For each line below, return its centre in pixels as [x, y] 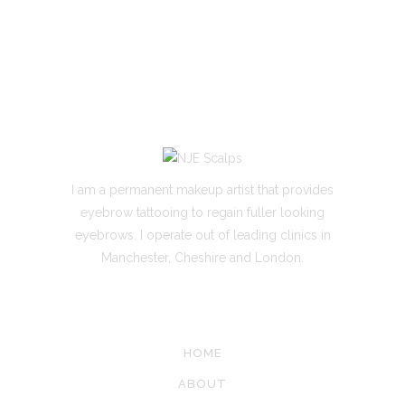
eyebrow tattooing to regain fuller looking [202, 212]
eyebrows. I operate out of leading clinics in [202, 235]
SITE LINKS [202, 302]
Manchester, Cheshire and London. [202, 258]
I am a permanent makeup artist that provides [202, 190]
